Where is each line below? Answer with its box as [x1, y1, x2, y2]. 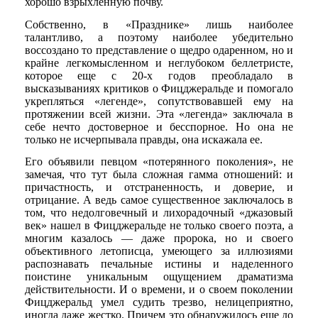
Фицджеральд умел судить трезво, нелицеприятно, [24, 296, 294, 309]
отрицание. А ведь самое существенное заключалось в [24, 194, 294, 207]
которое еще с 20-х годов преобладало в [24, 69, 294, 82]
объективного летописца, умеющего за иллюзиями [24, 245, 294, 258]
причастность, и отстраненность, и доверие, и [24, 181, 294, 194]
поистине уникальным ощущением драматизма [24, 270, 294, 283]
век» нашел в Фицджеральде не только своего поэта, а [24, 219, 294, 232]
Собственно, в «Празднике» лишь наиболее [24, 18, 294, 31]
